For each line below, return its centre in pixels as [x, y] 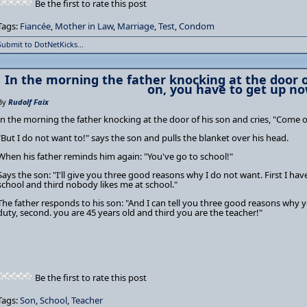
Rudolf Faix [28, 102]
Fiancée [35, 26]
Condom [197, 26]
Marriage [136, 26]
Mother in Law [84, 26]
